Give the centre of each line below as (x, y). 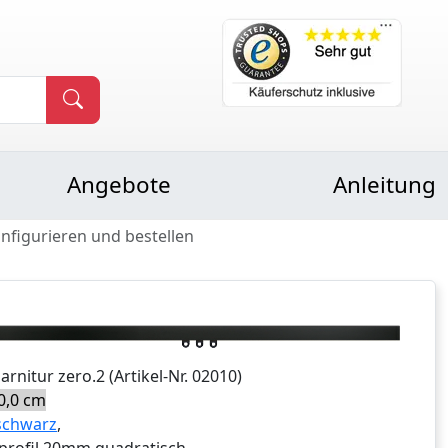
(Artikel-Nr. (148, 376)
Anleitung (384, 184)
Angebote (118, 184)
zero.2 (81, 376)
